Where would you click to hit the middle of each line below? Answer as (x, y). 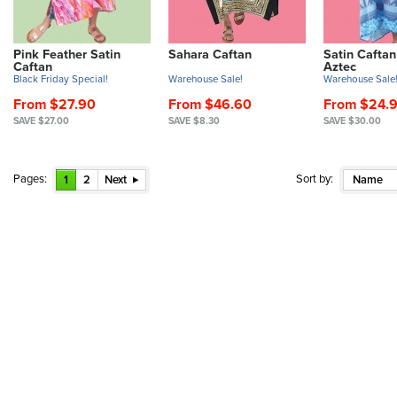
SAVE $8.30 (194, 121)
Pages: (30, 179)
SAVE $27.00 (41, 121)
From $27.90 (54, 104)
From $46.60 (210, 104)
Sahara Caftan (210, 54)
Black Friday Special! (61, 78)
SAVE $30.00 (352, 121)
